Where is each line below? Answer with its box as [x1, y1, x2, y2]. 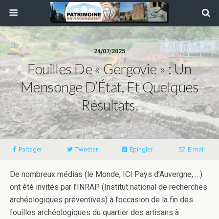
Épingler [129, 146, 153, 153]
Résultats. [81, 97, 138, 113]
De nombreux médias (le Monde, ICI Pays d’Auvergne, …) [10, 170, 202, 179]
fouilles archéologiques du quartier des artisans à [10, 208, 179, 217]
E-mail [187, 146, 205, 153]
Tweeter [75, 146, 98, 153]
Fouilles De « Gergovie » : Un [27, 61, 192, 77]
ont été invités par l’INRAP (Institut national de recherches [10, 182, 207, 192]
